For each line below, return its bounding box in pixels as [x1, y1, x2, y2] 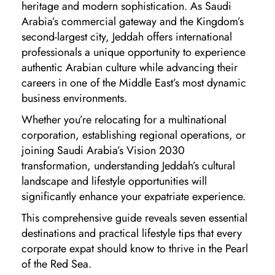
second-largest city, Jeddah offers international [21, 28, 232, 45]
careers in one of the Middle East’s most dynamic [21, 74, 246, 91]
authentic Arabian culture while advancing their [21, 59, 238, 76]
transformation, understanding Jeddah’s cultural [21, 157, 235, 174]
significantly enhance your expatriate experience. [21, 188, 249, 204]
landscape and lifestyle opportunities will [21, 172, 207, 189]
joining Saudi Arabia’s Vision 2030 [21, 142, 185, 158]
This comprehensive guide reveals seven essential [21, 209, 247, 226]
